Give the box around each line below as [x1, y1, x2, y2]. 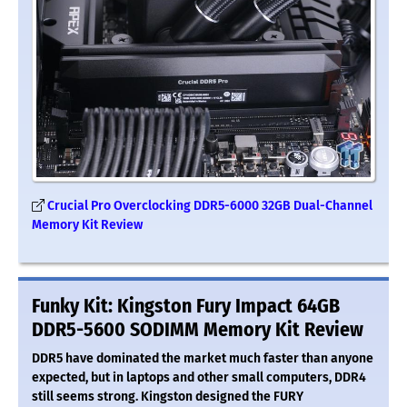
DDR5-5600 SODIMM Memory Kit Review [32, 318, 363, 342]
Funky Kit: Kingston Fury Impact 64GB [32, 294, 340, 319]
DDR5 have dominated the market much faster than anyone [32, 351, 373, 367]
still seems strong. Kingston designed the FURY [32, 389, 303, 405]
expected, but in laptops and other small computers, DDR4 [32, 370, 366, 386]
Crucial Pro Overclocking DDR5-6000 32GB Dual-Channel [47, 198, 372, 214]
